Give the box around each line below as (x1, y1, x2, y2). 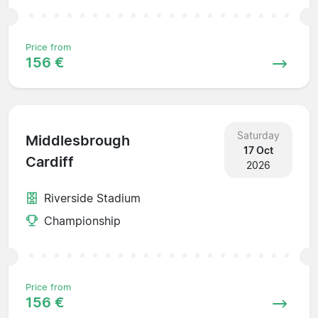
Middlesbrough (26, 132, 130, 150)
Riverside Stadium (44, 190, 141, 205)
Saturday (236, 128, 280, 141)
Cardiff (26, 153, 74, 171)
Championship (44, 213, 121, 228)
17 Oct (243, 143, 273, 156)
